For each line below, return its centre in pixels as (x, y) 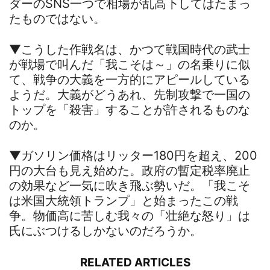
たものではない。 (57, 18)
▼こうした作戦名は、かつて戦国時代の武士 (130, 49)
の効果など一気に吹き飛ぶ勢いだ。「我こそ (130, 185)
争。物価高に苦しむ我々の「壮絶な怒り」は (130, 215)
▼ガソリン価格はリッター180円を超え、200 (133, 155)
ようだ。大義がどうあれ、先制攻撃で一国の (130, 94)
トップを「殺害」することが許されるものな (130, 109)
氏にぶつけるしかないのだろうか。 (105, 231)
